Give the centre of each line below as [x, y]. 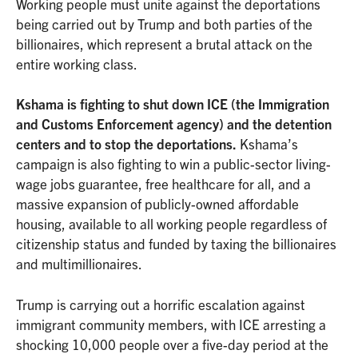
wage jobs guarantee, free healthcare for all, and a [163, 184]
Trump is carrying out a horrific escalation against [161, 304]
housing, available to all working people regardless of [171, 224]
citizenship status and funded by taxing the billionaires [176, 244]
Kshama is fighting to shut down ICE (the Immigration [173, 104]
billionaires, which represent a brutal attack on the [164, 43]
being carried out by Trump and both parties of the [164, 23]
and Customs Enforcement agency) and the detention [174, 124]
